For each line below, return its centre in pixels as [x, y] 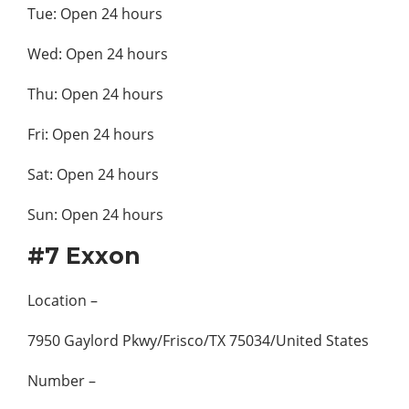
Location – [63, 300]
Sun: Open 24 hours [95, 214]
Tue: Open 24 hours [95, 13]
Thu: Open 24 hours [95, 94]
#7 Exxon [84, 255]
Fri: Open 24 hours [91, 134]
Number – [62, 380]
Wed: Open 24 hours [98, 53]
